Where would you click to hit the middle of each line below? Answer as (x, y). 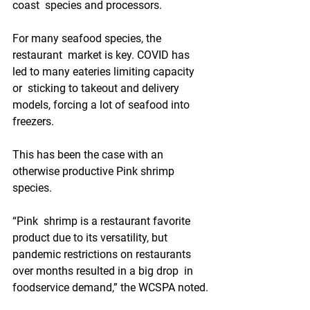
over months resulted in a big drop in (104, 271)
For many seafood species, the (88, 38)
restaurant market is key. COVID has (102, 55)
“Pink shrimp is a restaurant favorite (103, 221)
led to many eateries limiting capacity (105, 72)
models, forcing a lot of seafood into (104, 105)
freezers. (33, 121)
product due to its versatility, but (93, 238)
